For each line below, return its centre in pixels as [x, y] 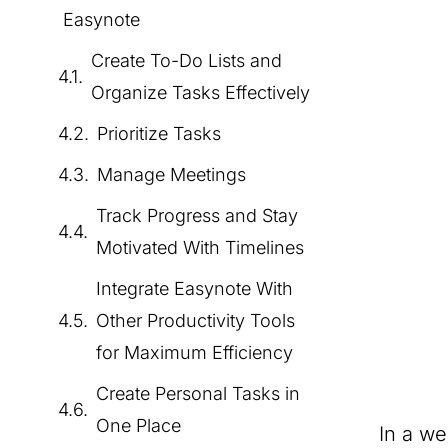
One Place [138, 425]
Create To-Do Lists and [186, 60]
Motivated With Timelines [200, 247]
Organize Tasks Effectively [200, 92]
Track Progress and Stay [197, 215]
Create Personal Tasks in [198, 393]
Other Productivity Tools [195, 320]
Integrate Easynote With [194, 288]
